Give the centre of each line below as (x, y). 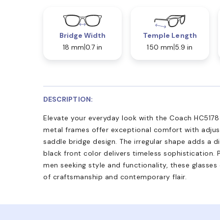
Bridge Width (82, 35)
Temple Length (170, 35)
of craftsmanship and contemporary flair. (115, 177)
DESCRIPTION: (68, 99)
